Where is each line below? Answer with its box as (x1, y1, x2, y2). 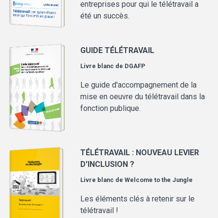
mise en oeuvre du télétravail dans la (80, 92, 205, 102)
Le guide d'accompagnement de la (80, 80, 197, 90)
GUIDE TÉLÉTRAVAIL (80, 46, 155, 55)
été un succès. (80, 11, 130, 21)
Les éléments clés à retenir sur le (80, 194, 195, 203)
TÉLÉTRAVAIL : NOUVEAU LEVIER (80, 147, 200, 157)
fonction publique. (80, 104, 141, 113)
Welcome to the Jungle (125, 176, 193, 183)
